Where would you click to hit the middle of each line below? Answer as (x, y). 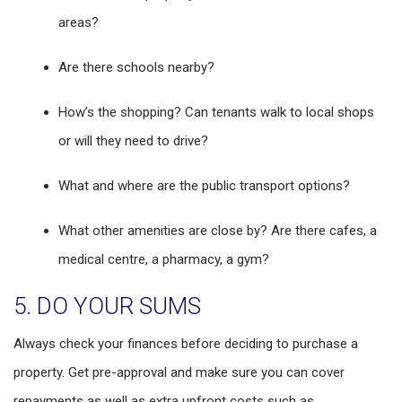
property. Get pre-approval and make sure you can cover (179, 372)
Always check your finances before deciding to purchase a (186, 344)
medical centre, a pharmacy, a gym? (164, 259)
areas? (79, 22)
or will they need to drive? (133, 141)
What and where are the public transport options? (204, 186)
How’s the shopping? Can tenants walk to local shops (216, 112)
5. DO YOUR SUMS (107, 306)
